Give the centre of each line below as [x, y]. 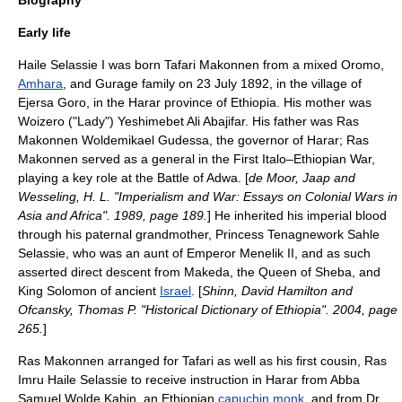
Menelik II [267, 253]
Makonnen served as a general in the [126, 159]
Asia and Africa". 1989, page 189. [113, 215]
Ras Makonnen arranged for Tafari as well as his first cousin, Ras [202, 361]
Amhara [40, 83]
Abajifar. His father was [268, 121]
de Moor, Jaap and [302, 178]
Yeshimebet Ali [159, 121]
